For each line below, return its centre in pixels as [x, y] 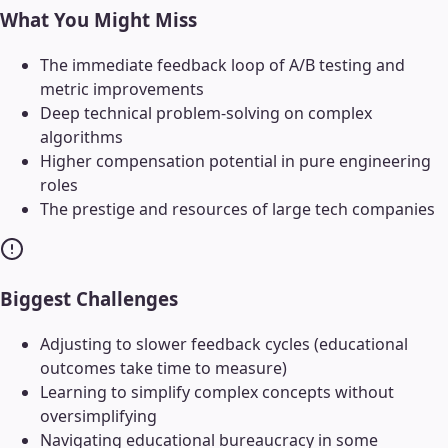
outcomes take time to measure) [163, 368]
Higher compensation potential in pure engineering [235, 160]
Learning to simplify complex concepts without [217, 392]
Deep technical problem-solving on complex [206, 112]
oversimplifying [98, 416]
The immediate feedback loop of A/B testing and [222, 64]
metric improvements [122, 88]
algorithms [81, 136]
